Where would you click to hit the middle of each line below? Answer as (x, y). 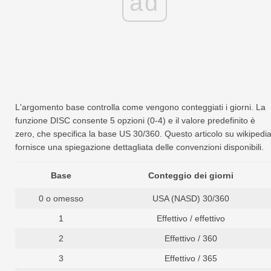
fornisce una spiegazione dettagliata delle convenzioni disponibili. (139, 147)
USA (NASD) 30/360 (191, 199)
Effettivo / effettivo (191, 219)
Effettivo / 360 (191, 239)
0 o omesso (61, 199)
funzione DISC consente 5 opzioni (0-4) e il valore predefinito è (135, 121)
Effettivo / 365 (191, 259)
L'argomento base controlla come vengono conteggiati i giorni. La (140, 107)
